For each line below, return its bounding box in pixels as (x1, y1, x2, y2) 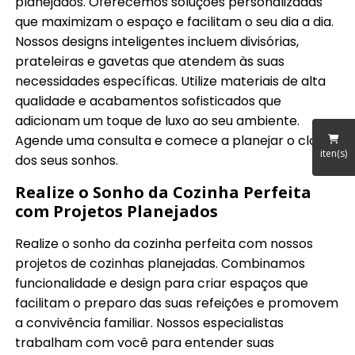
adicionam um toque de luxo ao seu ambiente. (15, 111, 300, 130)
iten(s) (320, 147, 347, 161)
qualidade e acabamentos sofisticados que (15, 91, 282, 110)
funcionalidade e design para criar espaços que (15, 273, 309, 292)
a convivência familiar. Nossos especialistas (15, 313, 284, 332)
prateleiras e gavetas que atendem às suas (15, 52, 285, 71)
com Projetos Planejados (15, 200, 219, 222)
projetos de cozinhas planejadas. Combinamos (15, 254, 306, 273)
